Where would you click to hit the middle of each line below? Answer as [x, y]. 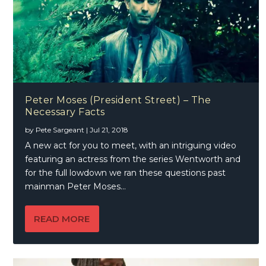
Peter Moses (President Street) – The [118, 100]
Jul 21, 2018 [109, 129]
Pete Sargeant [60, 129]
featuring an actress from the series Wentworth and [133, 159]
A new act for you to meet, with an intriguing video [131, 145]
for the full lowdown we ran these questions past [126, 172]
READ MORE [62, 218]
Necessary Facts [65, 112]
